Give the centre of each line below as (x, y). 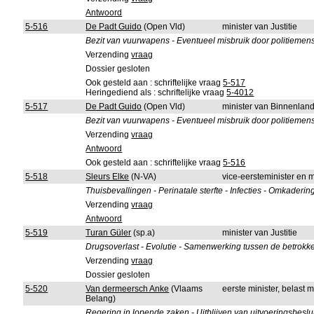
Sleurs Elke (108, 177)
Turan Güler (109, 233)
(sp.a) (143, 233)
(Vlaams (186, 289)
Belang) (101, 299)
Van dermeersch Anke (128, 289)
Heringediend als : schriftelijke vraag (156, 93)
